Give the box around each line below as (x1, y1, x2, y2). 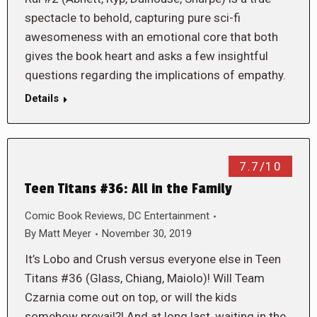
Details (25, 92, 59, 105)
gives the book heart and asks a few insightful (25, 49, 268, 63)
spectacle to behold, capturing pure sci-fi (25, 11, 241, 25)
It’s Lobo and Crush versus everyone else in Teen (25, 252, 281, 266)
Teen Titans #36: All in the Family (25, 180, 232, 197)
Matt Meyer (39, 227, 91, 240)
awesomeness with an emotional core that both (25, 30, 278, 44)
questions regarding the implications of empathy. (25, 68, 286, 82)
